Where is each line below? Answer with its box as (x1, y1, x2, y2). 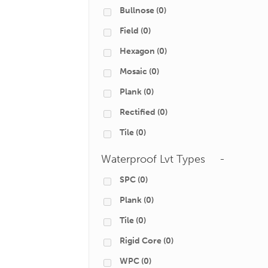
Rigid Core (120, 236, 162, 246)
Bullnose (120, 5, 154, 16)
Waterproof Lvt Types (101, 153, 205, 166)
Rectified (120, 107, 156, 117)
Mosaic (120, 66, 147, 77)
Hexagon (120, 46, 155, 56)
